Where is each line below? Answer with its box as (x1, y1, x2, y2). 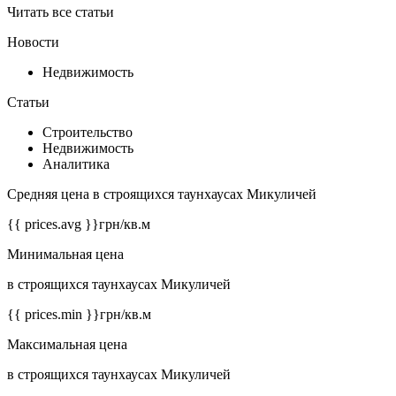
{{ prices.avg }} (7, 217, 99, 232)
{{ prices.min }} (7, 307, 100, 323)
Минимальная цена (7, 247, 124, 263)
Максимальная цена (7, 337, 127, 353)
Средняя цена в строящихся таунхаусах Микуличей (7, 187, 316, 202)
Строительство (42, 125, 133, 141)
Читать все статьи (7, 4, 114, 20)
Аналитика (42, 156, 110, 172)
